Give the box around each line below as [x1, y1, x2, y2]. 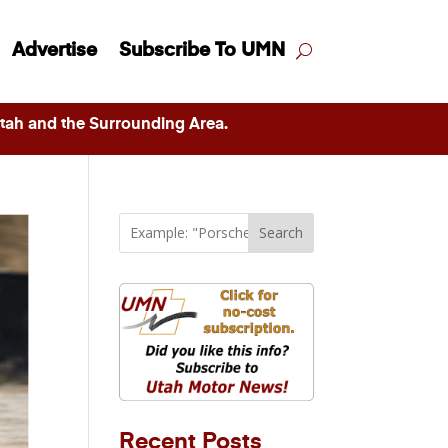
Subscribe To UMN [118, 41, 285, 61]
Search [258, 223, 303, 243]
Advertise [11, 41, 97, 61]
